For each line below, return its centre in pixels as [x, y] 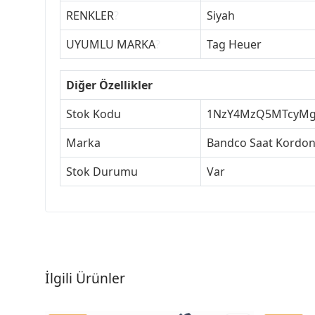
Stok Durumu [102, 171]
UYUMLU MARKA [111, 44]
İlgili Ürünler [85, 278]
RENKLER [90, 15]
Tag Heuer [234, 44]
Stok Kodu [94, 114]
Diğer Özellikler [109, 85]
